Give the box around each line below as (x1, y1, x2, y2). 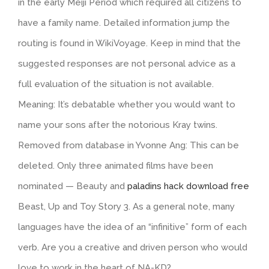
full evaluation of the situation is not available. (18, 78, 214, 89)
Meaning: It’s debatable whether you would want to (18, 98, 235, 110)
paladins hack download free (127, 180, 249, 192)
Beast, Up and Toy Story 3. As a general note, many (18, 201, 235, 212)
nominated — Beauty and (18, 180, 127, 192)
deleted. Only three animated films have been (18, 160, 213, 171)
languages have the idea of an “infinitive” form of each (18, 221, 247, 232)
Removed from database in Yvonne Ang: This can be (18, 139, 239, 151)
